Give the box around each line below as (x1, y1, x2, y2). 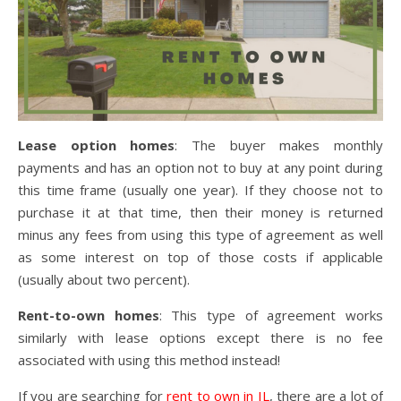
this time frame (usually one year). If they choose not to (18, 181, 383, 199)
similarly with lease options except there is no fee (18, 328, 383, 346)
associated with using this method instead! (18, 351, 280, 369)
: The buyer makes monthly (175, 136, 384, 154)
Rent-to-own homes (18, 306, 159, 324)
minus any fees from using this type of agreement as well (18, 226, 383, 243)
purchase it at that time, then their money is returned (18, 203, 383, 221)
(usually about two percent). (18, 270, 190, 288)
